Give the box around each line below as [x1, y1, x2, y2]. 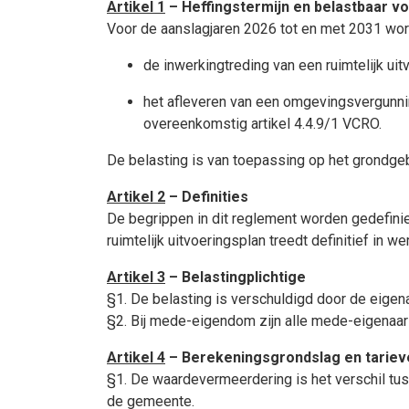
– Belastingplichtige [165, 268, 306, 286]
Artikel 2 [107, 188, 165, 205]
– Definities [165, 188, 248, 205]
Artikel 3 [107, 268, 165, 286]
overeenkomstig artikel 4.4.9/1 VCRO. [143, 115, 382, 132]
